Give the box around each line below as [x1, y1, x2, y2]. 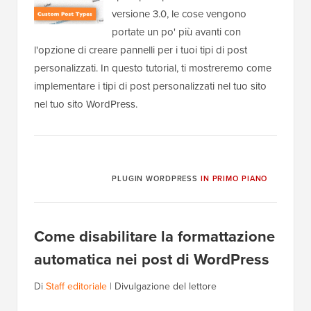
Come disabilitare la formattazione [34, 225, 275, 249]
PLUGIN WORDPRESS [112, 173, 201, 185]
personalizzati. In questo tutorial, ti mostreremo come [34, 60, 271, 76]
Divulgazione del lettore [115, 279, 217, 294]
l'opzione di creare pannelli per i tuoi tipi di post [34, 42, 247, 58]
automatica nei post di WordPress [34, 248, 269, 271]
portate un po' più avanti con [112, 24, 241, 40]
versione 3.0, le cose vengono [112, 6, 246, 22]
